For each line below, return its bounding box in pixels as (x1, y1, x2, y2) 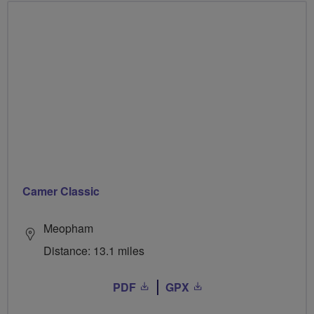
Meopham (43, 219, 93, 236)
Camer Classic (22, 182, 100, 199)
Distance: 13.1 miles (43, 242, 144, 259)
